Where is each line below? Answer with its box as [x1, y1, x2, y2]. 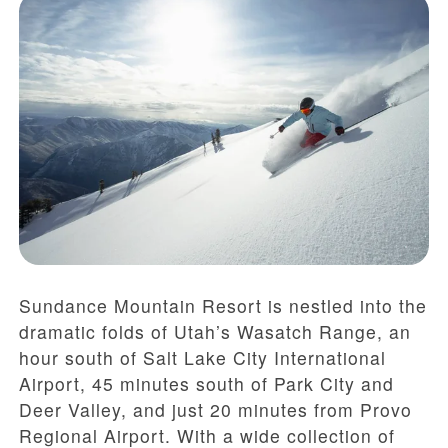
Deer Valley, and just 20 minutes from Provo [19, 397, 412, 423]
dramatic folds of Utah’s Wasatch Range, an [19, 319, 411, 345]
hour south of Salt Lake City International [19, 345, 386, 371]
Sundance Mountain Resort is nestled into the [19, 293, 427, 319]
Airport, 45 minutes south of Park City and [19, 371, 394, 397]
